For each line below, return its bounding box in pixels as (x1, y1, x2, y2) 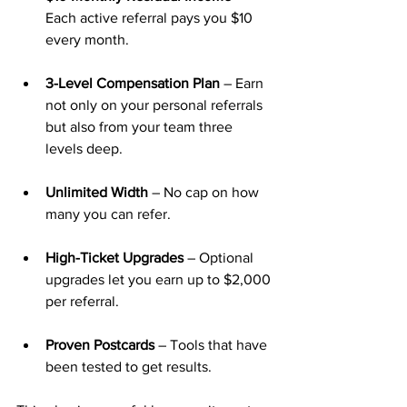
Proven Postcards (45, 337, 154, 352)
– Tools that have (154, 337, 271, 352)
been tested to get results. (45, 359, 212, 374)
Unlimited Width (45, 184, 148, 200)
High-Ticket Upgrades (45, 250, 184, 265)
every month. (45, 32, 129, 47)
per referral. (45, 293, 119, 309)
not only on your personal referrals (45, 97, 266, 113)
